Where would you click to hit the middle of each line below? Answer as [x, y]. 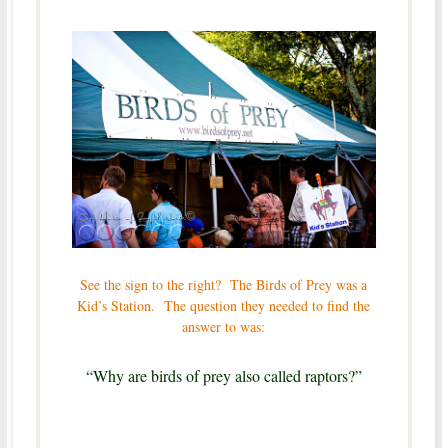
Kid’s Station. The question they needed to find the [224, 306]
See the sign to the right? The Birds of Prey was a [224, 285]
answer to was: [224, 327]
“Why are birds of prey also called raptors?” [223, 376]
